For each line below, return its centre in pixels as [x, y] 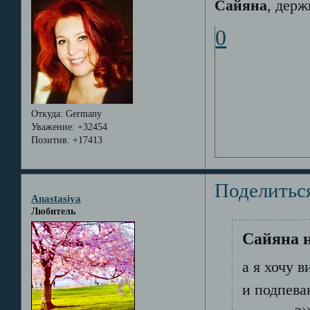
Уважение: [53, 127]
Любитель [53, 211]
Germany [82, 114]
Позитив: [50, 140]
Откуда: [47, 114]
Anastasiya [56, 198]
